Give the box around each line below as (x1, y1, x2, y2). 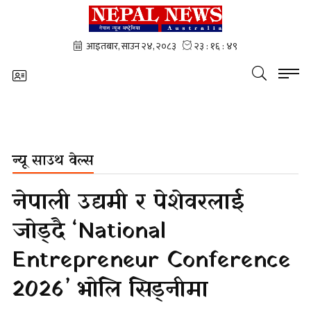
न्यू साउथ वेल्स (12, 151, 94, 171)
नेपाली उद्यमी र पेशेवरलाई (12, 186, 244, 219)
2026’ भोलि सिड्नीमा (12, 274, 208, 307)
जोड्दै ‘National (12, 215, 166, 249)
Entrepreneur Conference (12, 244, 291, 278)
